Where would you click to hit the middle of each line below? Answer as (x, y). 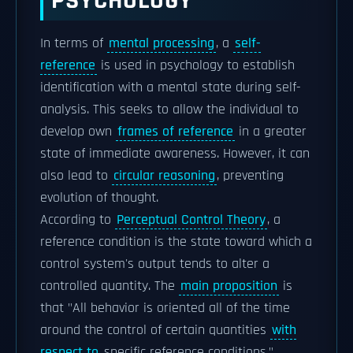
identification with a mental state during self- (171, 87)
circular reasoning (164, 176)
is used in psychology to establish (196, 65)
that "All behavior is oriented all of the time (165, 308)
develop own (78, 132)
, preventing (250, 176)
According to (78, 220)
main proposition (229, 286)
